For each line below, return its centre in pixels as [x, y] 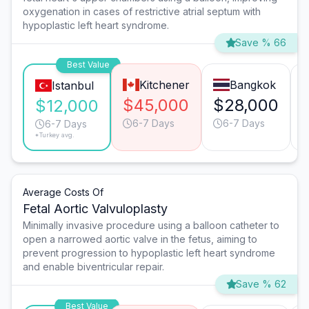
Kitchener [164, 85]
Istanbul [72, 86]
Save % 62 [261, 284]
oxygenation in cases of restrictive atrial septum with [142, 12]
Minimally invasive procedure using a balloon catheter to [151, 226]
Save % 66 [261, 43]
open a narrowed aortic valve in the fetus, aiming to [140, 239]
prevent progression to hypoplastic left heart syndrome [149, 253]
